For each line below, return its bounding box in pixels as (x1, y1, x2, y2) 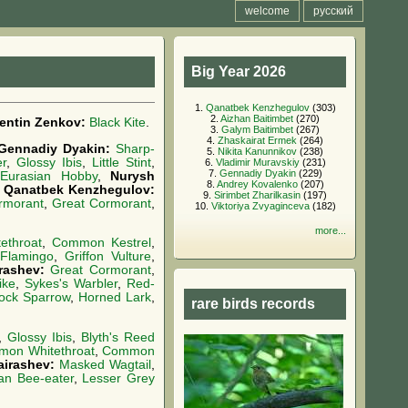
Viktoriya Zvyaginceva (210, 200, 310, 211)
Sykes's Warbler (25, 277, 118, 291)
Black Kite (89, 115, 146, 129)
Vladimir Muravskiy (215, 157, 300, 168)
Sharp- (116, 141, 156, 156)
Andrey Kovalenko (216, 178, 298, 189)
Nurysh (110, 168, 156, 183)
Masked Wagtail (59, 358, 152, 372)
